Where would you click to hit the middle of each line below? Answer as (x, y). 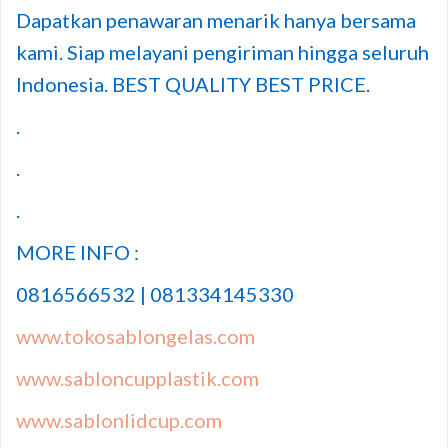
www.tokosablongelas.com (135, 335)
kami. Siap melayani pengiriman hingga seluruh (222, 51)
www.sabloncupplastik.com (137, 377)
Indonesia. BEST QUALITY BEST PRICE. (193, 83)
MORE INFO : (77, 251)
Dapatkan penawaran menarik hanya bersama (216, 19)
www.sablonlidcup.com (119, 419)
